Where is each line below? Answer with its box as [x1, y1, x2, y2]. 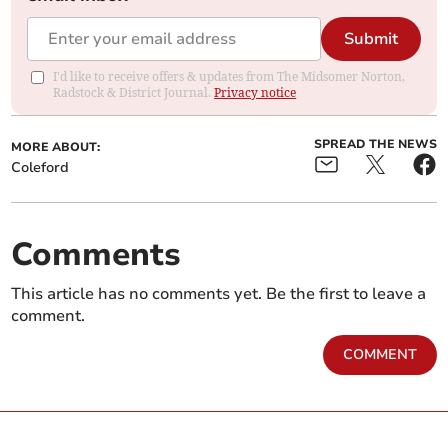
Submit [343, 28, 398, 51]
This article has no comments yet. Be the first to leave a [11, 283, 427, 306]
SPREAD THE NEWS [313, 136, 437, 153]
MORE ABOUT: [11, 139, 101, 156]
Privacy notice [214, 85, 297, 101]
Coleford [11, 158, 70, 178]
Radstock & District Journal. [53, 85, 215, 101]
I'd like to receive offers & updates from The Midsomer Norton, [53, 69, 406, 85]
